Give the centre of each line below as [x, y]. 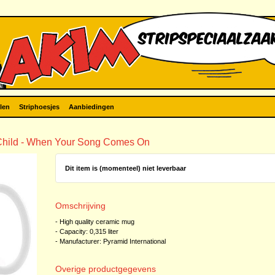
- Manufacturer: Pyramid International [110, 241]
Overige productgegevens [105, 269]
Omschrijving [80, 206]
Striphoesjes [39, 107]
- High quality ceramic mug [95, 222]
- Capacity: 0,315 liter [87, 231]
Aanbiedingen [91, 107]
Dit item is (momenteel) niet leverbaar [125, 168]
